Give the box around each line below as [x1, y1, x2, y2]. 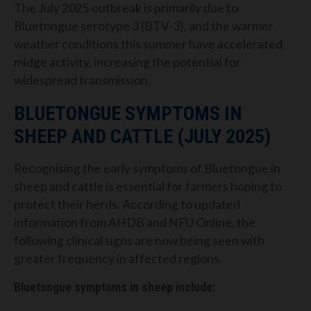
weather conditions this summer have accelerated [14, 36, 283, 51]
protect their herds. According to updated [14, 197, 240, 212]
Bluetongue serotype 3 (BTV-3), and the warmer [14, 18, 274, 33]
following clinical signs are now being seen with [14, 233, 264, 249]
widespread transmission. [14, 72, 151, 87]
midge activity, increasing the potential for [14, 54, 241, 69]
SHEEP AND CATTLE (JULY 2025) [14, 124, 271, 148]
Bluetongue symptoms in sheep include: [14, 280, 215, 294]
